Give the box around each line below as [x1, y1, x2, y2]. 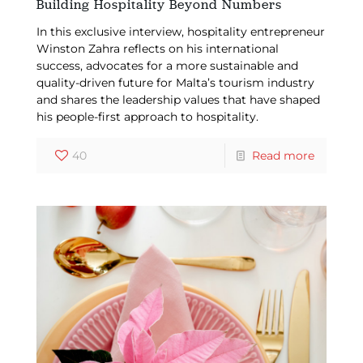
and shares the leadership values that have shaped [36, 92, 320, 107]
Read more [252, 147, 315, 163]
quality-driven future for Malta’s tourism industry [36, 75, 314, 90]
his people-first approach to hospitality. [36, 109, 258, 124]
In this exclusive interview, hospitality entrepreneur [36, 23, 325, 39]
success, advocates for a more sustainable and [36, 58, 298, 73]
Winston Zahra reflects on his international [36, 41, 279, 56]
